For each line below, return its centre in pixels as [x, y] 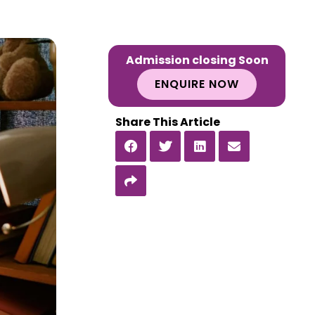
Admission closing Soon [197, 60]
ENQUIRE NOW [197, 84]
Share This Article [168, 122]
